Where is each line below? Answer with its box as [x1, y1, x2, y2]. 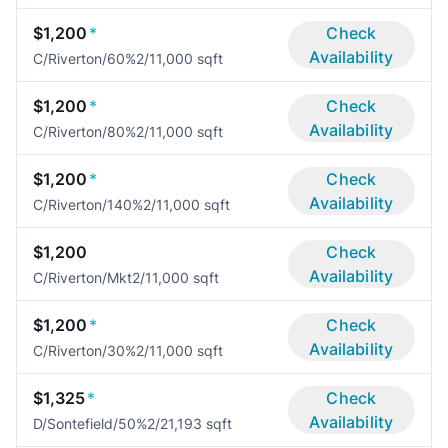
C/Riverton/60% [33, 50, 136, 68]
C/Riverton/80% [33, 123, 136, 141]
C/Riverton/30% [33, 342, 136, 360]
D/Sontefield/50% [33, 415, 147, 433]
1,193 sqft [168, 415, 232, 433]
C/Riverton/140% [33, 196, 143, 214]
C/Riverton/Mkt [33, 269, 132, 287]
